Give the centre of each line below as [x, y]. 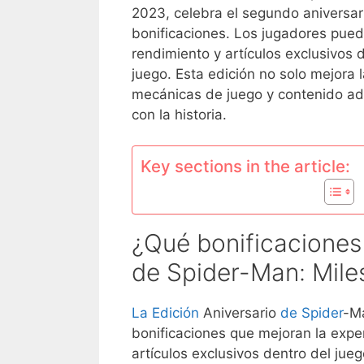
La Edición [165, 313]
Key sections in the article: [245, 167]
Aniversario [240, 313]
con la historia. [179, 114]
